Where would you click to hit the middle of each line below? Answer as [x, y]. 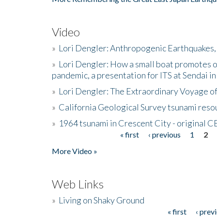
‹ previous [164, 134]
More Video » [75, 151]
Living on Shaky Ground [101, 200]
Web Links [78, 184]
